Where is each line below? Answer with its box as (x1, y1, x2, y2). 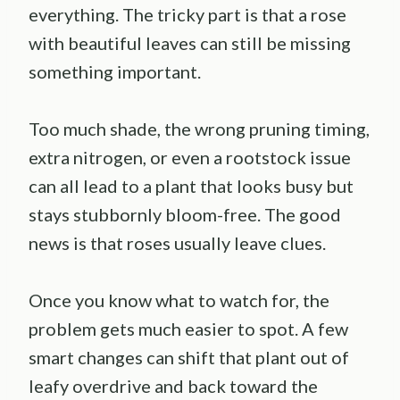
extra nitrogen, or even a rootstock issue (29, 146, 351, 169)
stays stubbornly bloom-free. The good (29, 204, 341, 226)
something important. (29, 61, 201, 83)
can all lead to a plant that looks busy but (29, 175, 354, 197)
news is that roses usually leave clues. (29, 232, 326, 254)
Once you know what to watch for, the (29, 289, 329, 312)
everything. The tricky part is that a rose (29, 4, 346, 26)
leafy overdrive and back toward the (29, 375, 318, 397)
